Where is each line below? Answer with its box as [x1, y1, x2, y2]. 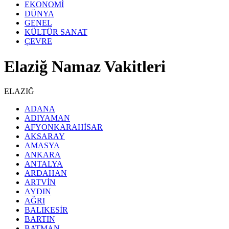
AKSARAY [25, 132, 65, 141]
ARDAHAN [25, 169, 67, 178]
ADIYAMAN [25, 113, 70, 123]
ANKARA [25, 150, 61, 159]
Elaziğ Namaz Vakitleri [4, 57, 166, 76]
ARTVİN [25, 178, 56, 187]
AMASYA [25, 141, 60, 150]
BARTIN [25, 215, 55, 224]
